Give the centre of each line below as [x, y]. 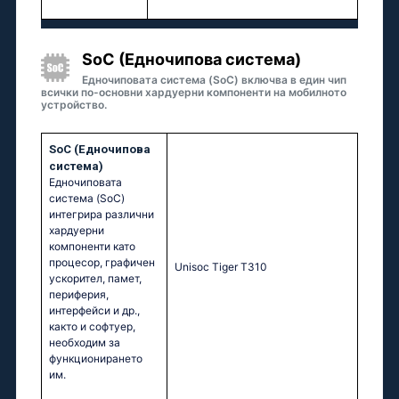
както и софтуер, [92, 327]
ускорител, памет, [95, 279]
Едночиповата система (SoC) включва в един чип [214, 80]
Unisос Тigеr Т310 [221, 267]
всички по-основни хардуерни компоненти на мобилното [194, 93]
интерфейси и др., [94, 311]
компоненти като [92, 247]
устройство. [74, 105]
